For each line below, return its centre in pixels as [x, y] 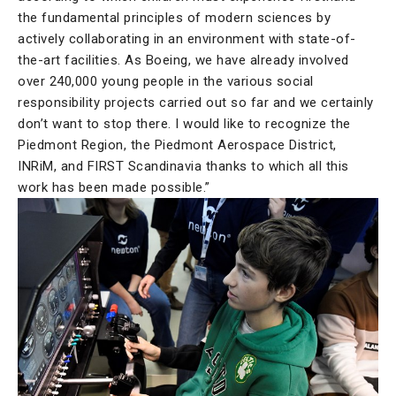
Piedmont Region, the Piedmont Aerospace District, [177, 145]
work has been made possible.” [114, 188]
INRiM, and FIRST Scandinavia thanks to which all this [183, 167]
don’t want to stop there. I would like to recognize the [184, 124]
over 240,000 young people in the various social [166, 82]
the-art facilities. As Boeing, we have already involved [183, 61]
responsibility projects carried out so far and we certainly [196, 103]
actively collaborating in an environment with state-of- [187, 39]
